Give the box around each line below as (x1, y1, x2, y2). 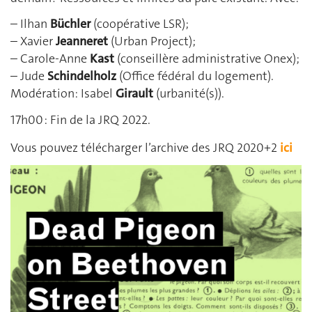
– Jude (10, 68, 47, 85)
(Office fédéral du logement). (116, 68, 274, 85)
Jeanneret (56, 33, 108, 50)
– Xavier (10, 33, 56, 50)
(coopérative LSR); (91, 15, 192, 33)
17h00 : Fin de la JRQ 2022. (10, 111, 150, 128)
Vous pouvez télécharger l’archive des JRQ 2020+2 (10, 139, 280, 156)
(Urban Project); (108, 33, 196, 50)
